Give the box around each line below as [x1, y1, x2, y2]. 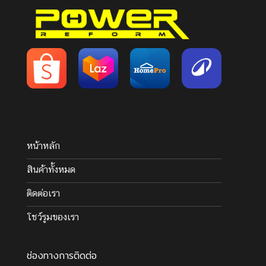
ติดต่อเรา [27, 188, 60, 199]
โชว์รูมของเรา [27, 211, 79, 223]
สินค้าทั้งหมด [27, 164, 75, 176]
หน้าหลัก [27, 140, 60, 152]
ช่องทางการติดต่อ [27, 248, 97, 264]
